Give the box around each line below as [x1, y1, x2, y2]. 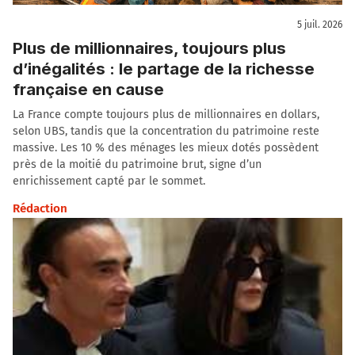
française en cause [13, 78, 164, 99]
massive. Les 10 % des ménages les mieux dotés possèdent [13, 140, 319, 155]
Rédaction [13, 200, 67, 216]
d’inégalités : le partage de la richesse [13, 58, 315, 78]
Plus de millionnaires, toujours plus [13, 37, 286, 58]
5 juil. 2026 [297, 19, 342, 31]
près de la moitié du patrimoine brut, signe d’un [13, 157, 261, 171]
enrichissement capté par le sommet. [13, 174, 205, 188]
